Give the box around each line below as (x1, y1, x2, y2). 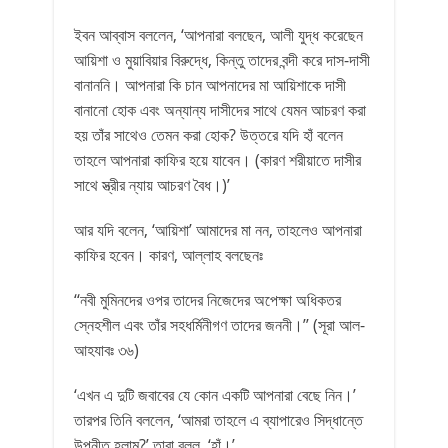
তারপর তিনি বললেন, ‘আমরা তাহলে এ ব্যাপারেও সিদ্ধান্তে (74, 409, 363, 431)
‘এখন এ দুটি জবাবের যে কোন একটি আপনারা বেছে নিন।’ (74, 384, 356, 406)
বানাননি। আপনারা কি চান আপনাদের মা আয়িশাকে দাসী (74, 74, 346, 96)
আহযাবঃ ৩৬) (74, 339, 139, 361)
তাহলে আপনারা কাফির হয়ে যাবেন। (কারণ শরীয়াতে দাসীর (74, 149, 361, 171)
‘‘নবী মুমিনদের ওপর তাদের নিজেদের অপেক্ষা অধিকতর (74, 289, 341, 311)
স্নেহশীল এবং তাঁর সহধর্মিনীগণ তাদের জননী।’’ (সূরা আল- (74, 314, 365, 336)
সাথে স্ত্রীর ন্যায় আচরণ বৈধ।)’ (74, 174, 230, 196)
